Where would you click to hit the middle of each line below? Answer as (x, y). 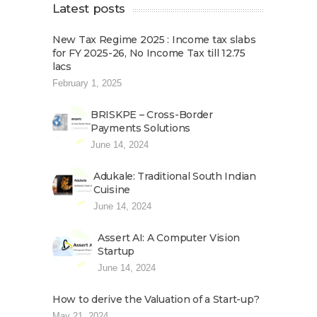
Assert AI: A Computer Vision (169, 238)
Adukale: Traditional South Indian (175, 177)
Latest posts (89, 9)
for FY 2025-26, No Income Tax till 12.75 (149, 53)
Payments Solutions (140, 128)
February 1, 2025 (87, 83)
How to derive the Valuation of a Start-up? (156, 300)
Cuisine (112, 190)
